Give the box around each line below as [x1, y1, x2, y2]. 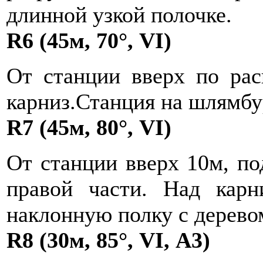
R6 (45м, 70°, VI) [6, 28, 171, 53]
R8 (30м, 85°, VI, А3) [6, 228, 210, 252]
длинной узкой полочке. [6, 2, 232, 27]
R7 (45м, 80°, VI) [6, 115, 171, 140]
